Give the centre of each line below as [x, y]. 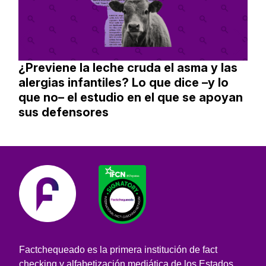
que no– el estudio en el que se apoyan [131, 97]
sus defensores [64, 112]
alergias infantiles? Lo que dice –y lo [124, 82]
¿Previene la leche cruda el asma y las [128, 67]
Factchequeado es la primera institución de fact [118, 249]
